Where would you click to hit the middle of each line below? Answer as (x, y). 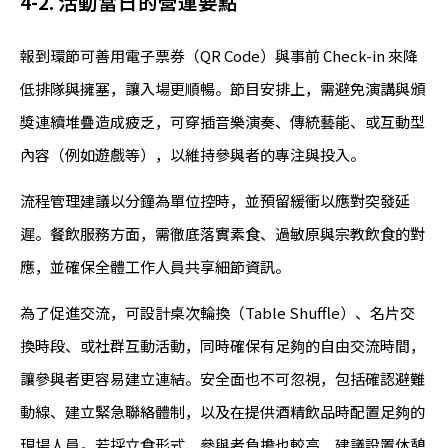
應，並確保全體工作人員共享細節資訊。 (155, 267)
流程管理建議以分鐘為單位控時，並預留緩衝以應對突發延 (215, 201)
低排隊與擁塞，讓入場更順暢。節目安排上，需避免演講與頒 (222, 89)
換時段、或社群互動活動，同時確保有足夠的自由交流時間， (222, 346)
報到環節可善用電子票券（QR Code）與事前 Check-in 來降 (219, 56)
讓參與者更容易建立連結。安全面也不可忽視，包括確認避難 (222, 379)
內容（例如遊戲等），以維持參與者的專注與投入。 (192, 155)
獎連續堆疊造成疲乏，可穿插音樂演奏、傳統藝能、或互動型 (222, 122)
